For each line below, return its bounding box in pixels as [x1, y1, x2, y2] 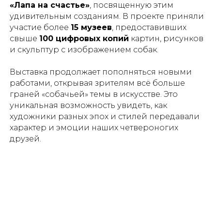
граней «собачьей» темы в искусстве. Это [10, 90, 178, 99]
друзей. [10, 134, 41, 143]
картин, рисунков [129, 34, 203, 43]
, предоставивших [112, 23, 186, 32]
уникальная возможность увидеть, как [10, 101, 167, 110]
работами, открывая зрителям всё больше [10, 78, 185, 88]
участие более [10, 23, 71, 32]
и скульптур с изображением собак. [10, 45, 158, 54]
